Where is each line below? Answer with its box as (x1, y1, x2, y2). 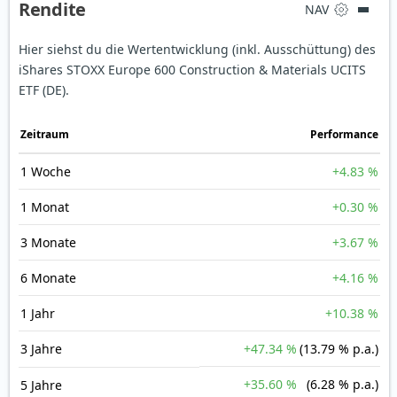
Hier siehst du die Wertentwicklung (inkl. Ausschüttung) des (19, 41, 376, 58)
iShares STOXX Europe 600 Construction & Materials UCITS (19, 61, 366, 79)
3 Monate (20, 234, 76, 252)
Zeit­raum (20, 127, 69, 143)
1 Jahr (20, 305, 55, 323)
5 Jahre (20, 377, 62, 394)
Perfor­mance (310, 127, 378, 143)
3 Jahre (20, 340, 62, 358)
